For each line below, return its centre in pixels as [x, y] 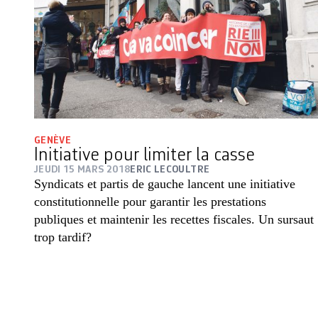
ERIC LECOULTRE [170, 169]
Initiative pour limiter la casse [144, 155]
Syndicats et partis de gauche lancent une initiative [165, 183]
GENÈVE [53, 140]
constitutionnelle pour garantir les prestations [150, 201]
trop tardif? [63, 237]
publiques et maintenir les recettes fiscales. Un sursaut [174, 219]
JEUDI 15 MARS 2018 [82, 169]
